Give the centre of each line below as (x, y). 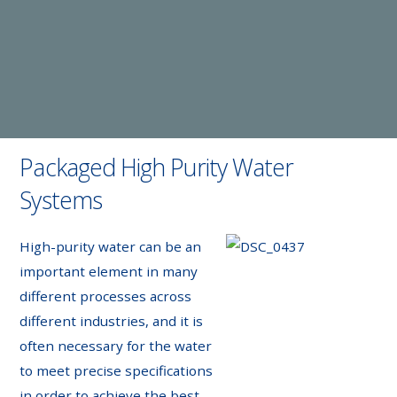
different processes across (106, 296)
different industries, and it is (112, 320)
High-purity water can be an (111, 246)
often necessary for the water (116, 345)
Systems (61, 201)
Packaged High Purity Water (157, 168)
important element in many (109, 271)
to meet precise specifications (117, 370)
